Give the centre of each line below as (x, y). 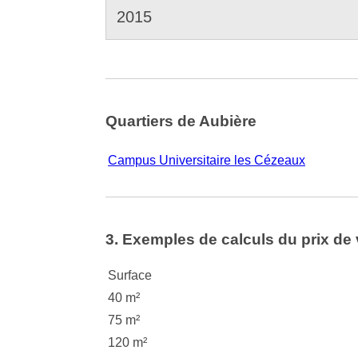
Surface (130, 275)
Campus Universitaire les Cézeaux (207, 160)
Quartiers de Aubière (181, 121)
